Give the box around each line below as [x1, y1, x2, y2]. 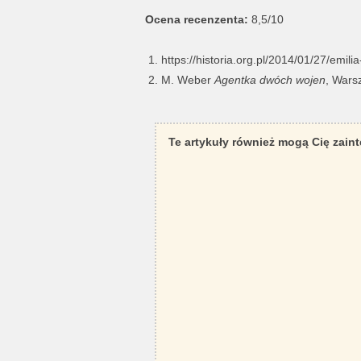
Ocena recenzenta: [144, 13, 251, 27]
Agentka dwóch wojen [214, 73, 326, 87]
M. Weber [160, 73, 214, 87]
